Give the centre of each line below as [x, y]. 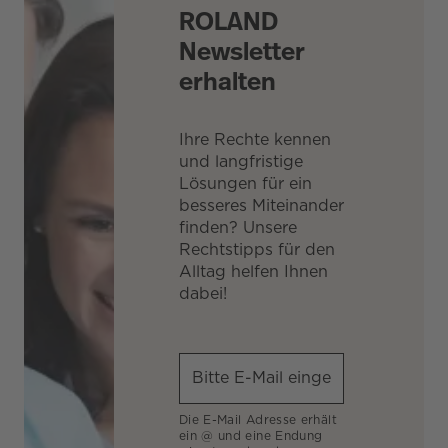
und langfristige [240, 161]
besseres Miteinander [261, 205]
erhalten [227, 81]
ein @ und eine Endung [250, 435]
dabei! [202, 293]
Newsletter [241, 51]
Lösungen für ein [245, 183]
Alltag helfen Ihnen [253, 271]
